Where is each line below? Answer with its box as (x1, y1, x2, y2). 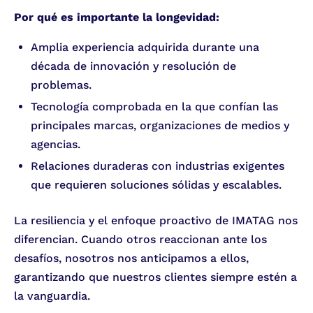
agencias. (31, 138, 80, 152)
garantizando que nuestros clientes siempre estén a (14, 270, 297, 284)
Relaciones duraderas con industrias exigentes (31, 159, 284, 173)
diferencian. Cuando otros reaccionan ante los (14, 233, 267, 247)
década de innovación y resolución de (31, 59, 236, 73)
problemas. (31, 78, 92, 92)
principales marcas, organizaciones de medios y (31, 119, 289, 133)
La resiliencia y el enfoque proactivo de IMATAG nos (14, 214, 298, 228)
